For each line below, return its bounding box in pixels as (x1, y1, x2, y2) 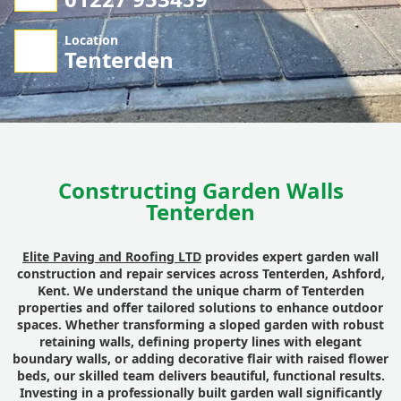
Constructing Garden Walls (57, 175, 344, 206)
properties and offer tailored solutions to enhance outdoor (18, 299, 383, 317)
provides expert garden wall (201, 248, 379, 266)
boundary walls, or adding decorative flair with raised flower (13, 350, 388, 368)
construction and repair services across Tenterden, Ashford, (16, 265, 385, 283)
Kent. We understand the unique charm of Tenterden (37, 282, 364, 300)
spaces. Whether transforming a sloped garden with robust (17, 316, 384, 334)
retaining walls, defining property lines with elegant (39, 333, 362, 351)
